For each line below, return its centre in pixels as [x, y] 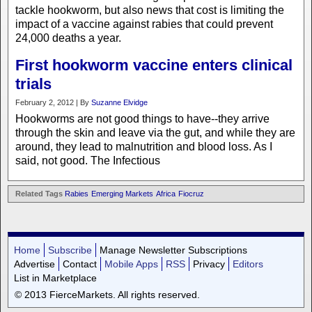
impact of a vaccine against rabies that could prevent [144, 24]
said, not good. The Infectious [88, 161]
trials [33, 84]
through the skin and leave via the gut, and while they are [155, 133]
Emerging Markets [122, 194]
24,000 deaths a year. [68, 38]
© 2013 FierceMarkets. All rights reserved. [107, 294]
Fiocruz [191, 194]
